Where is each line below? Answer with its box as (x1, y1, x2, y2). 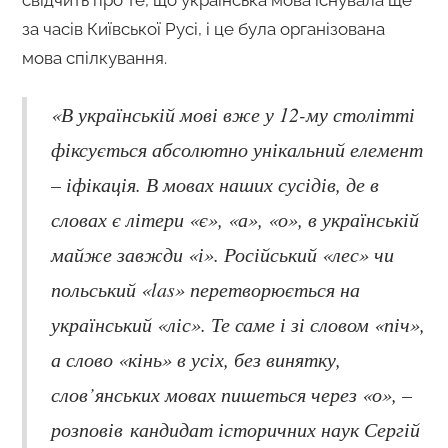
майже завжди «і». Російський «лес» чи (50, 240, 394, 267)
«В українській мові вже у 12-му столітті (50, 100, 415, 127)
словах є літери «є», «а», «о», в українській (50, 205, 419, 232)
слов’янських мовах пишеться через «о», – (50, 380, 412, 407)
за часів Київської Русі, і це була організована (21, 18, 385, 39)
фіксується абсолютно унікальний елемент (50, 135, 423, 162)
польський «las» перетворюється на (50, 275, 360, 302)
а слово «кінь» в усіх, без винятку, (50, 345, 341, 372)
